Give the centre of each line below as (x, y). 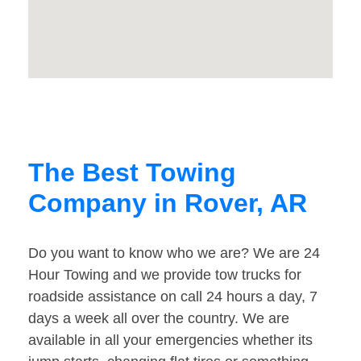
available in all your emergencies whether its (170, 340)
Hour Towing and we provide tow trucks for (165, 275)
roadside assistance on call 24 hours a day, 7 (173, 297)
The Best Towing (132, 173)
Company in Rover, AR (168, 203)
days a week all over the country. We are (159, 319)
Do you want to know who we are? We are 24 (174, 253)
